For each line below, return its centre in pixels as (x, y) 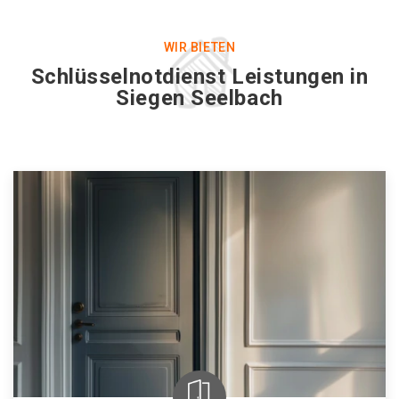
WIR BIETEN (199, 47)
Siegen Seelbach (199, 98)
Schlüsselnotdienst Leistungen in (199, 77)
